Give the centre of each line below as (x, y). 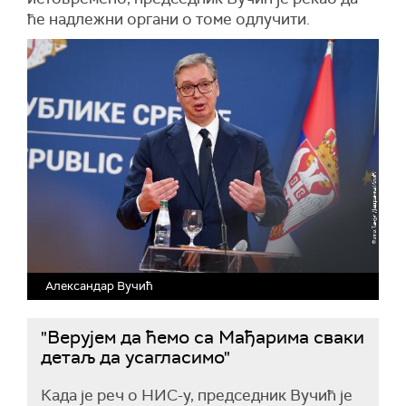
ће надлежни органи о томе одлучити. (169, 19)
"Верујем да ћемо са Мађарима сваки (203, 338)
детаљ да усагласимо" (135, 358)
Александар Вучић (99, 286)
